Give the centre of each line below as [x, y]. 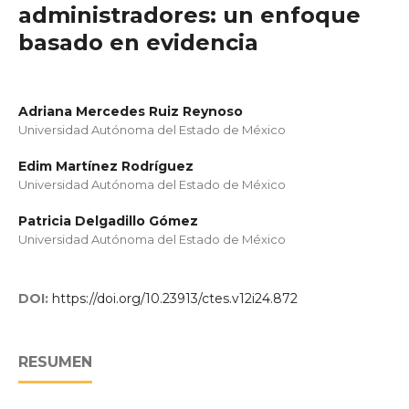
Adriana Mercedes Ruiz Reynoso [131, 111]
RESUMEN [55, 362]
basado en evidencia [138, 42]
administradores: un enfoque [189, 15]
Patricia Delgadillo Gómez [108, 221]
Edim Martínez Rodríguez [106, 166]
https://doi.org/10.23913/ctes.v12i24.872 [175, 299]
